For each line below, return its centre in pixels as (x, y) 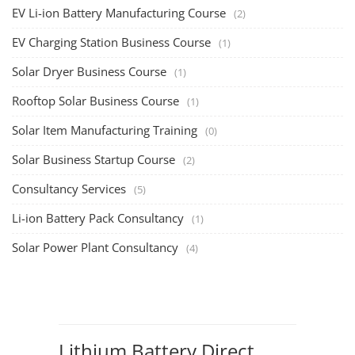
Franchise (101, 168)
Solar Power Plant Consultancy (95, 44)
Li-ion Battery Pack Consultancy (98, 15)
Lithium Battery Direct (157, 147)
